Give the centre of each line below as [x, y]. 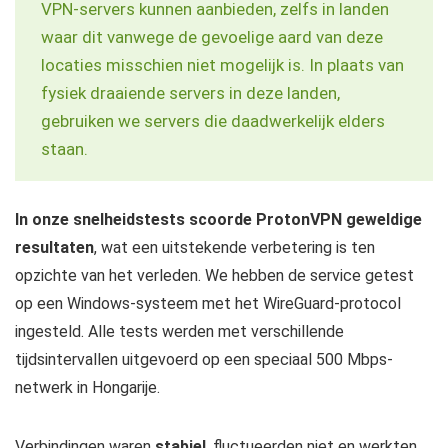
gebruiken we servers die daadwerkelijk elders [213, 121]
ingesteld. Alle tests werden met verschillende [179, 332]
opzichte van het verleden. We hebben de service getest [214, 276]
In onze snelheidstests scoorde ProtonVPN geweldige [218, 220]
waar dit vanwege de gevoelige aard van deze [212, 37]
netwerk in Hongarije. [87, 388]
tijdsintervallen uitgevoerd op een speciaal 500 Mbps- [204, 360]
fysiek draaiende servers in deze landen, [190, 93]
